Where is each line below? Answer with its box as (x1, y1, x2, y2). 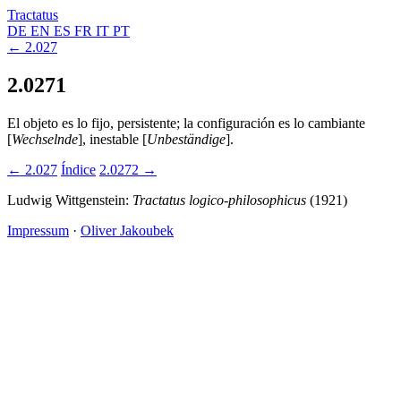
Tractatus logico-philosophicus (132, 192, 306, 208)
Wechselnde (12, 131, 78, 147)
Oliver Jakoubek (81, 222, 174, 238)
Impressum (7, 222, 69, 238)
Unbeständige (147, 131, 226, 147)
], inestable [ (78, 131, 147, 147)
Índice (61, 161, 96, 177)
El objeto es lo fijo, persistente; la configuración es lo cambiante (7, 115, 365, 131)
